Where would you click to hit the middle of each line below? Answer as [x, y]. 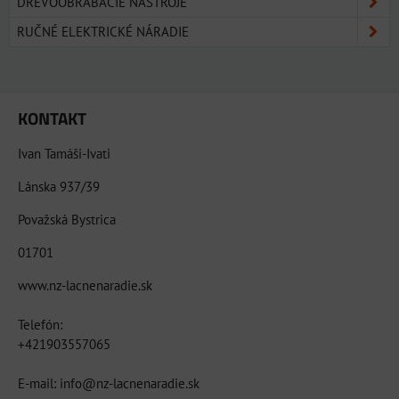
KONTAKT [52, 118]
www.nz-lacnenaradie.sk [85, 285]
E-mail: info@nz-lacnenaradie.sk [109, 383]
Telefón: [40, 324]
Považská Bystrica [67, 219]
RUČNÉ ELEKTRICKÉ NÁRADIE [103, 31]
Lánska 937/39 [59, 186]
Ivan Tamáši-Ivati [64, 153]
